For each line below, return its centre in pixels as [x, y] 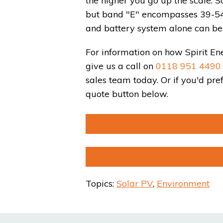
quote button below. [127, 94]
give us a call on [121, 66]
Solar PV [135, 184]
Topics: [101, 184]
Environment [183, 184]
